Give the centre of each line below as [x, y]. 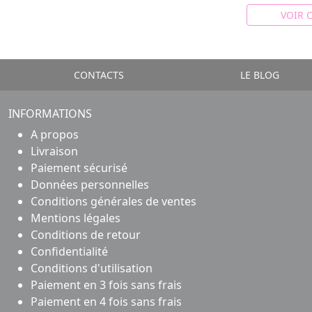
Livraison [54, 151]
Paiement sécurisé [79, 167]
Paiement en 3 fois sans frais [106, 284]
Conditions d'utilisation [92, 268]
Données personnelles [90, 184]
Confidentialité [69, 251]
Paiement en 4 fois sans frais [106, 301]
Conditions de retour [86, 234]
